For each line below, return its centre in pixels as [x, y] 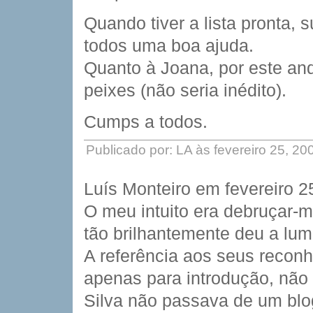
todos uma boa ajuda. [169, 45]
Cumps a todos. [146, 122]
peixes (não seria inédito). [185, 90]
